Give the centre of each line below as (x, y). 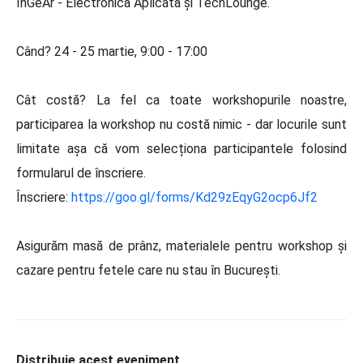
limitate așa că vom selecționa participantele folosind (181, 148)
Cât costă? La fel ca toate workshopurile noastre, (181, 100)
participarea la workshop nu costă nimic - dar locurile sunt (181, 124)
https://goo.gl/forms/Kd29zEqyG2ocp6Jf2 (194, 197)
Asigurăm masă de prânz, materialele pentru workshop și (181, 246)
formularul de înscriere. (83, 173)
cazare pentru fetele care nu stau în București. (148, 270)
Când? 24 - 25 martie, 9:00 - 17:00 (112, 51)
